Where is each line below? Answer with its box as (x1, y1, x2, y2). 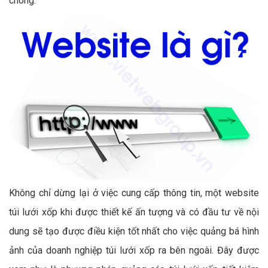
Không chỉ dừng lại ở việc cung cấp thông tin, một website (9, 187, 259, 199)
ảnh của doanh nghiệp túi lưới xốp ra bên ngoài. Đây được (9, 244, 259, 256)
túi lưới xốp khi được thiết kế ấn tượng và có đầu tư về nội (9, 206, 259, 218)
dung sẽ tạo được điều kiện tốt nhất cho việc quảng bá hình (9, 225, 259, 237)
